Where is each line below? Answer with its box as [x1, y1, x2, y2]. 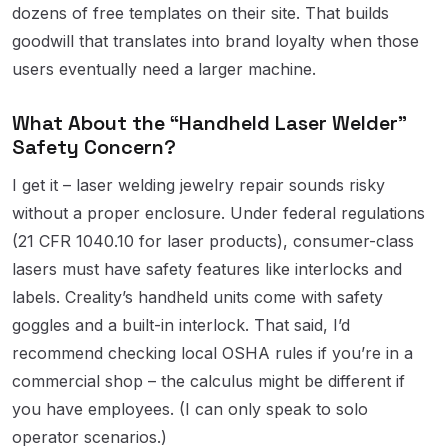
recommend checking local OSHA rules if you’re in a [12, 342, 413, 363]
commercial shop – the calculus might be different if [12, 370, 405, 391]
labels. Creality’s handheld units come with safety [12, 286, 383, 307]
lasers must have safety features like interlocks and [12, 258, 402, 279]
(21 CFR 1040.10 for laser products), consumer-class [12, 230, 414, 251]
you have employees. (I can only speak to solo [12, 398, 368, 419]
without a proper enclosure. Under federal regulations [12, 202, 425, 223]
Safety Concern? [12, 133, 176, 160]
